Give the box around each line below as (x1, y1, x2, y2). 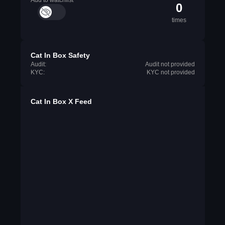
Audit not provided (145, 61, 195, 68)
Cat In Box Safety (30, 51, 90, 59)
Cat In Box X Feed (30, 97, 92, 105)
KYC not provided (146, 69, 195, 76)
